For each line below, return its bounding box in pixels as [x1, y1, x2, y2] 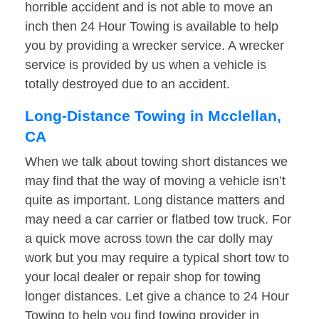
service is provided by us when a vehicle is [25, 58, 266, 73]
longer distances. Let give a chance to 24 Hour [25, 289, 289, 304]
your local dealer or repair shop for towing [25, 270, 261, 285]
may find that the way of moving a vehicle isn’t [25, 174, 286, 189]
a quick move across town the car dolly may [25, 231, 273, 246]
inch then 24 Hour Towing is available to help [25, 19, 278, 34]
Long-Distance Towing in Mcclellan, [25, 108, 281, 125]
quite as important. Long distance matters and [25, 193, 285, 208]
